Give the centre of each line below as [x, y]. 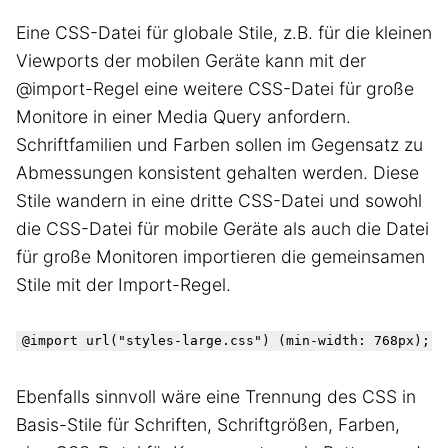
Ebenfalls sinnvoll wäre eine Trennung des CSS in [216, 397]
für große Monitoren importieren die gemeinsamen [220, 257]
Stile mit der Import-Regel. [123, 285]
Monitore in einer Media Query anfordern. [183, 117]
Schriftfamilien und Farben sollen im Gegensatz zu [219, 145]
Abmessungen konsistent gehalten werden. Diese [217, 173]
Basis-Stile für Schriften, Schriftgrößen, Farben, [208, 425]
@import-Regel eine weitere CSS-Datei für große [215, 89]
